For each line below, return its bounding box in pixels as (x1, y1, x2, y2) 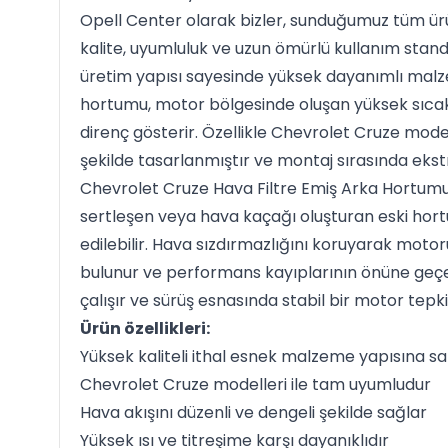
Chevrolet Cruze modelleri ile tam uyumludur (79, 373, 431, 396)
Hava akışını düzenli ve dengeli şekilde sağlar (79, 401, 427, 424)
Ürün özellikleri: (79, 317, 210, 340)
